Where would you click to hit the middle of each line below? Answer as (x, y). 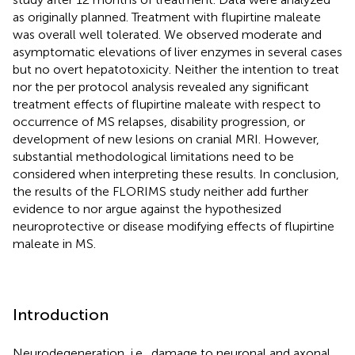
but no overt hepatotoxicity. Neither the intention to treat (176, 69)
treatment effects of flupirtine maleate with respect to (167, 104)
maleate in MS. (54, 243)
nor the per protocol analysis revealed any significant (161, 86)
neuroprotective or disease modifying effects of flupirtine (174, 226)
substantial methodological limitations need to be (153, 156)
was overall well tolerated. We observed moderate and (167, 34)
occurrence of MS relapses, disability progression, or (159, 121)
